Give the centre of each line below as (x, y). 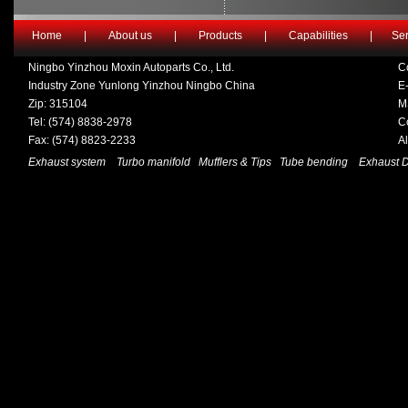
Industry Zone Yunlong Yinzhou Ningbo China (142, 86)
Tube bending (314, 162)
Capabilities (318, 36)
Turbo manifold (152, 162)
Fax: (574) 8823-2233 (82, 140)
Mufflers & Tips (235, 162)
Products (220, 36)
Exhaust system (68, 162)
